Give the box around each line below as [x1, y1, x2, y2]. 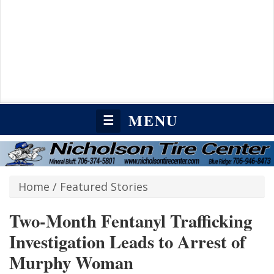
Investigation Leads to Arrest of [9, 229, 246, 255]
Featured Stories [60, 179, 148, 194]
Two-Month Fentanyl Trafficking [9, 208, 252, 234]
